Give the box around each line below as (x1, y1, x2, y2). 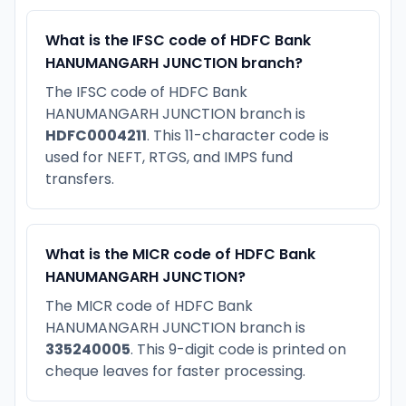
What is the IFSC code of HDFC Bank (45, 29, 311, 51)
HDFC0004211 (45, 124, 147, 146)
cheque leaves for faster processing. (45, 360, 305, 382)
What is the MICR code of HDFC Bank (45, 243, 315, 265)
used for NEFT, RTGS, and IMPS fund (45, 146, 293, 168)
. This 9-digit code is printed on (130, 338, 346, 360)
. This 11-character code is (147, 124, 329, 146)
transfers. (45, 168, 114, 189)
